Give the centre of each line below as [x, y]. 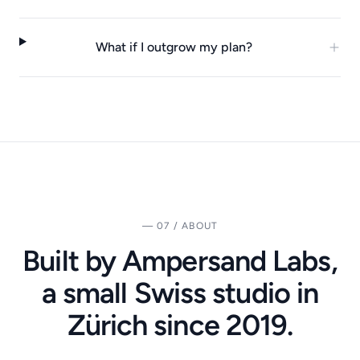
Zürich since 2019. [180, 325]
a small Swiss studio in [180, 292]
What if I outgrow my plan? [174, 47]
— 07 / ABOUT [180, 225]
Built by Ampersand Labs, [180, 260]
